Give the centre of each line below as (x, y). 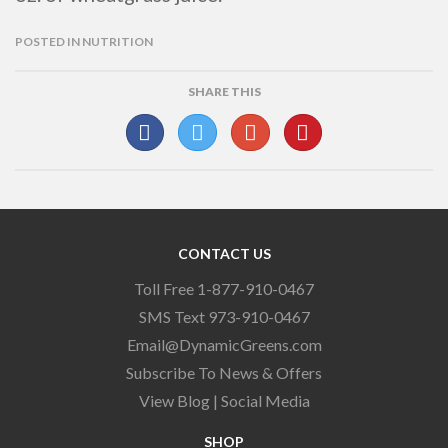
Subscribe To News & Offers (224, 372)
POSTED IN (47, 41)
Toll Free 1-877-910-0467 (224, 288)
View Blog (174, 400)
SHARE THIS (224, 91)
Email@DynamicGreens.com (224, 344)
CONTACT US (224, 254)
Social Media (265, 400)
